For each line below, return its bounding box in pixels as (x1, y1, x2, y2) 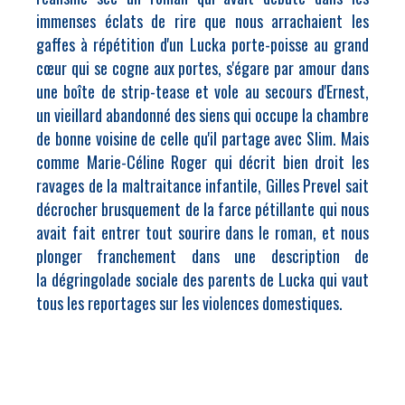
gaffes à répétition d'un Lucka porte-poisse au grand (36, 33, 369, 56)
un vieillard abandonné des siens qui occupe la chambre (36, 103, 369, 127)
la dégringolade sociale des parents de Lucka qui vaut (36, 268, 369, 291)
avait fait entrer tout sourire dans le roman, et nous (36, 221, 369, 244)
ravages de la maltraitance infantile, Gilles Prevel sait (36, 174, 369, 197)
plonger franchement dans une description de (36, 244, 369, 268)
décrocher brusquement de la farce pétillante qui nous (36, 197, 369, 221)
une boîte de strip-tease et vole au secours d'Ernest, (36, 80, 369, 103)
